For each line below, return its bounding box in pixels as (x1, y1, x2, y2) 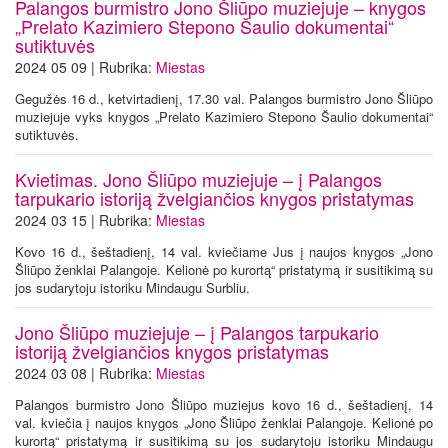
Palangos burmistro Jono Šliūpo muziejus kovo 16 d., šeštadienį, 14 (15, 395, 433, 414)
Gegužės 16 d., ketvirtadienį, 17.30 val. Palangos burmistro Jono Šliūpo (15, 89, 433, 108)
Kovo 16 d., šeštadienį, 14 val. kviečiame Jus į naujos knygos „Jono (15, 242, 433, 261)
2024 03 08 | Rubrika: (15, 363, 156, 383)
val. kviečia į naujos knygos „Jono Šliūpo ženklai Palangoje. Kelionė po (15, 413, 433, 432)
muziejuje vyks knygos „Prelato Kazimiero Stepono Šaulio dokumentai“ (15, 107, 433, 126)
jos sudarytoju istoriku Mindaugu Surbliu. (15, 278, 250, 297)
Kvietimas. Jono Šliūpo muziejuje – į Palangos (15, 166, 382, 192)
